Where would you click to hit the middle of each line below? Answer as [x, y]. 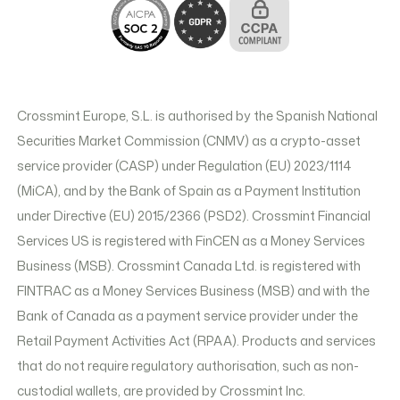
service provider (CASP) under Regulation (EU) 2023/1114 [184, 165]
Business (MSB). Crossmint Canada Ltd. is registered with [189, 265]
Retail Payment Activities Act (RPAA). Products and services [197, 340]
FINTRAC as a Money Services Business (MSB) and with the [194, 290]
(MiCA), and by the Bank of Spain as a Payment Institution [189, 190]
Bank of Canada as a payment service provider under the [188, 315]
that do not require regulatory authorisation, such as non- [188, 365]
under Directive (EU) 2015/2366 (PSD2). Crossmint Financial [194, 215]
